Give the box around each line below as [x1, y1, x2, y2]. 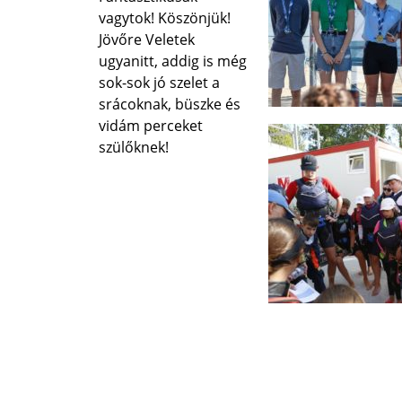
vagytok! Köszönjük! [99, 8, 232, 28]
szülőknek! [99, 137, 170, 157]
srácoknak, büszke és [99, 94, 241, 114]
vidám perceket [99, 116, 204, 135]
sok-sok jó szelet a [99, 73, 221, 92]
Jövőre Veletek [99, 30, 196, 49]
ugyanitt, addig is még [99, 51, 248, 71]
